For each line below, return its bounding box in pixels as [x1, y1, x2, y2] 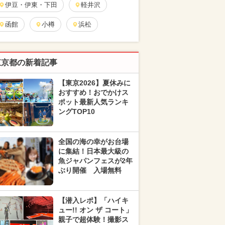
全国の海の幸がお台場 [58, 138, 129, 146]
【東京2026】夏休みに [58, 79, 131, 87]
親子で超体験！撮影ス [58, 215, 129, 223]
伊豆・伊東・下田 [5, 1, 57, 9]
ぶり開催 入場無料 [58, 166, 122, 174]
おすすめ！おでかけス [58, 88, 129, 96]
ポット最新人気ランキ [58, 98, 129, 106]
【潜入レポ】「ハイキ [58, 196, 129, 204]
